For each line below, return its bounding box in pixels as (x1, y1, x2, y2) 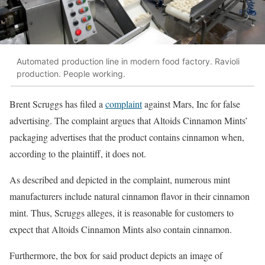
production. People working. (17, 68, 125, 79)
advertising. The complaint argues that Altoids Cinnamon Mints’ (9, 114, 248, 127)
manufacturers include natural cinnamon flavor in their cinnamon (9, 190, 250, 203)
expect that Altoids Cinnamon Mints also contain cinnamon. (9, 223, 235, 236)
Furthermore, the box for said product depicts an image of (9, 249, 222, 262)
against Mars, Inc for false (142, 98, 240, 111)
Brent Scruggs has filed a (9, 98, 105, 111)
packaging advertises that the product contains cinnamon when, (9, 131, 244, 144)
